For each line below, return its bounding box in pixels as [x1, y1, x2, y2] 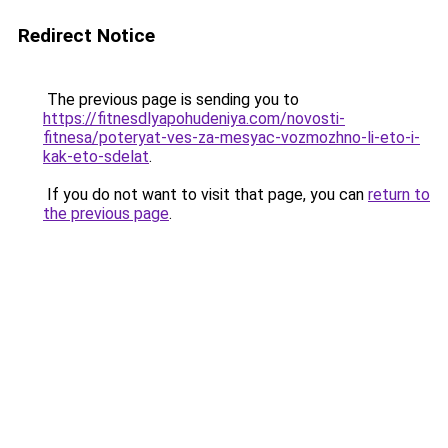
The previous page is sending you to [43, 90, 299, 109]
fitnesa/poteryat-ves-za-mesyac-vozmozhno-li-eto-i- [43, 128, 420, 147]
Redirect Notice [18, 24, 155, 47]
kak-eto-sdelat [43, 147, 149, 166]
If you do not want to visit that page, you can [43, 185, 368, 204]
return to [368, 185, 430, 204]
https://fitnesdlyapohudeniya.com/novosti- [43, 109, 345, 128]
